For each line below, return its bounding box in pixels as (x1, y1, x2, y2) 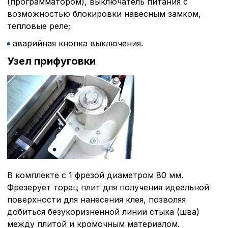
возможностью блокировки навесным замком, (7, 8, 201, 19)
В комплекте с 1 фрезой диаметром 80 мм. (7, 169, 183, 180)
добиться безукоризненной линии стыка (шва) (7, 206, 199, 217)
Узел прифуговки (7, 54, 96, 67)
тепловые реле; (7, 20, 70, 31)
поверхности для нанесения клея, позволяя (7, 194, 186, 205)
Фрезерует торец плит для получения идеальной (7, 182, 209, 192)
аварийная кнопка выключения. (13, 38, 143, 48)
